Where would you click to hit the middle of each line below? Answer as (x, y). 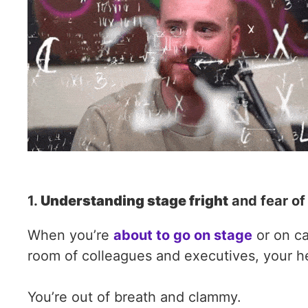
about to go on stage (183, 235)
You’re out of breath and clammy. (134, 297)
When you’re (70, 235)
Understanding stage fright (134, 201)
